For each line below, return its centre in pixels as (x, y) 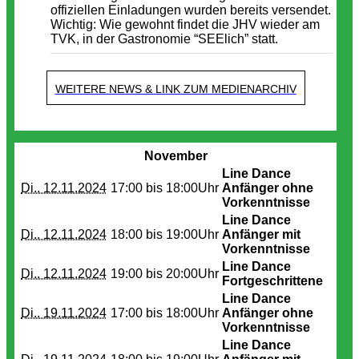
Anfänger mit (261, 234)
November (175, 156)
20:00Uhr (192, 274)
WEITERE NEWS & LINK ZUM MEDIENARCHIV (175, 89)
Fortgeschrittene (272, 281)
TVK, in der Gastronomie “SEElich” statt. (164, 39)
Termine (42, 123)
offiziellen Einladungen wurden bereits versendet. (191, 10)
